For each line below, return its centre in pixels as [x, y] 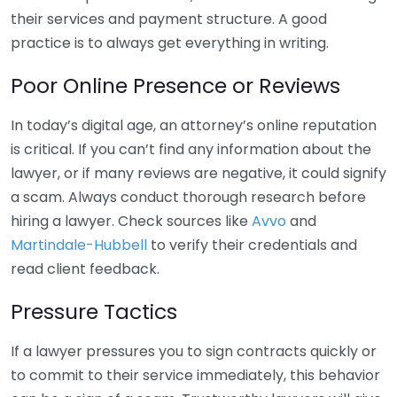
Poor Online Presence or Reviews [175, 86]
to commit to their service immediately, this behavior [195, 375]
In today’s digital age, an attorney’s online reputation [194, 125]
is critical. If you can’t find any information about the [191, 149]
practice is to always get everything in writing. [170, 43]
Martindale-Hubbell [79, 245]
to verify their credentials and [252, 245]
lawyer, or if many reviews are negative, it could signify [198, 173]
